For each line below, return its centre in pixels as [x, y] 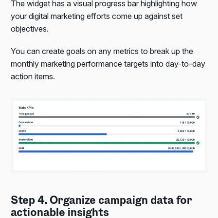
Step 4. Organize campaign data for [101, 201]
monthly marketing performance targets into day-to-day [108, 64]
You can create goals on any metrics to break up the [102, 51]
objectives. [30, 28]
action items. [33, 76]
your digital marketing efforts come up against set [97, 16]
